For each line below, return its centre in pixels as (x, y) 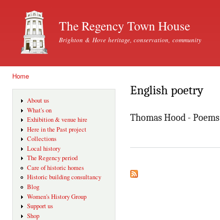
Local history (43, 148)
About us (38, 101)
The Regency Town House (124, 26)
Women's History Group (56, 196)
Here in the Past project (56, 129)
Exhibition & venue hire (57, 120)
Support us (40, 206)
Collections (41, 139)
